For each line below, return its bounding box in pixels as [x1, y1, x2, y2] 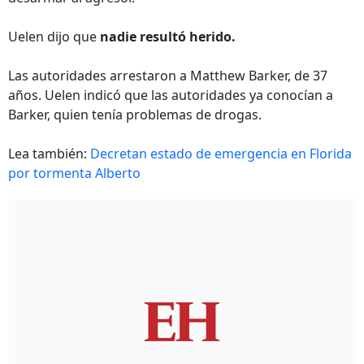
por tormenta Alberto [8, 164, 141, 182]
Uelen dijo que [8, 28, 100, 45]
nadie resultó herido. [100, 28, 236, 45]
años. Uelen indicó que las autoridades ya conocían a [8, 86, 333, 104]
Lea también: [8, 145, 90, 162]
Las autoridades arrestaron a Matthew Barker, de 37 [8, 67, 327, 84]
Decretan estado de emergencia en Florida [90, 145, 352, 162]
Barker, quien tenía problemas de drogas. [8, 106, 262, 123]
